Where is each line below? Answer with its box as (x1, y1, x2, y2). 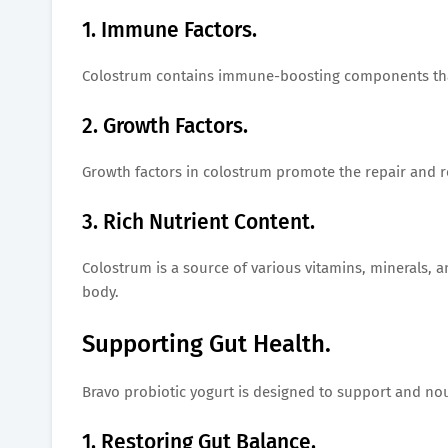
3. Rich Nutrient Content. (82, 208, 315, 235)
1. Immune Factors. (82, 16, 257, 43)
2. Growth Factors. (82, 112, 248, 139)
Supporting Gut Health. (82, 329, 331, 358)
